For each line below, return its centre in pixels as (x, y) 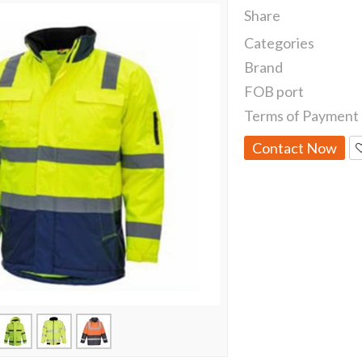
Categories (280, 42)
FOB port (274, 91)
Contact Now (295, 147)
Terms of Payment (302, 115)
